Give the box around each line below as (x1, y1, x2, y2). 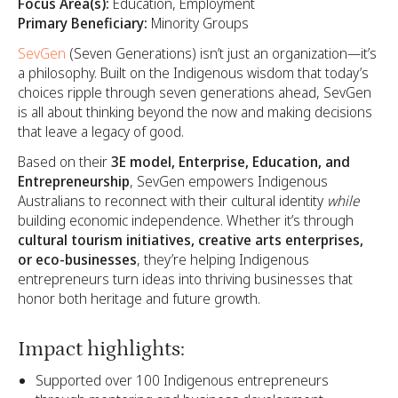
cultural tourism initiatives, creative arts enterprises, (18, 229, 363, 250)
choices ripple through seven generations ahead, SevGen (18, 82, 371, 102)
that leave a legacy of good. (18, 121, 184, 141)
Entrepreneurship (18, 171, 130, 191)
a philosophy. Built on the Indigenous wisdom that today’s (18, 62, 369, 83)
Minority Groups (147, 12, 249, 33)
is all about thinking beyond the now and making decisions (18, 101, 372, 122)
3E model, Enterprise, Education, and (111, 151, 350, 171)
